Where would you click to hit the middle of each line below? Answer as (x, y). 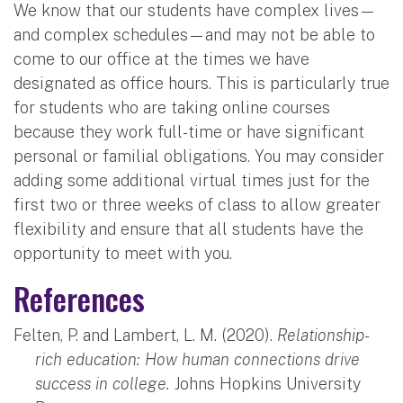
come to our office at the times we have (161, 58)
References (79, 298)
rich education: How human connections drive (197, 359)
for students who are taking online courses (172, 107)
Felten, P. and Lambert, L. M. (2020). (145, 335)
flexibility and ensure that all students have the (188, 228)
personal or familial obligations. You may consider (199, 156)
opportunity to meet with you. (125, 253)
